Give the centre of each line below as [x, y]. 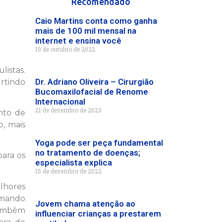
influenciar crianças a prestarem [98, 214]
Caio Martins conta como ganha [96, 21]
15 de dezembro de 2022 [68, 171]
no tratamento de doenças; [88, 153]
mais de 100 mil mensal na [86, 31]
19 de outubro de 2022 [65, 49]
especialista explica [74, 163]
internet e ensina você [78, 41]
